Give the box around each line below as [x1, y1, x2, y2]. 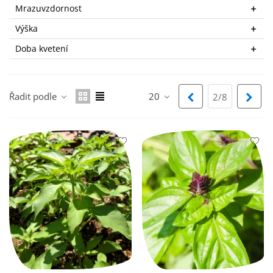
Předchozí [194, 90, 236, 103]
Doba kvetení [15, 43, 68, 55]
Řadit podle [9, 90, 59, 103]
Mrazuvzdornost [15, 2, 82, 15]
